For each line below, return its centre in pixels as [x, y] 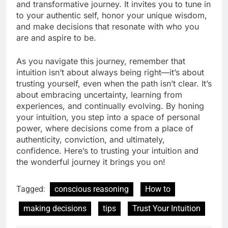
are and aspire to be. [56, 38]
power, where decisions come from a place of [105, 129]
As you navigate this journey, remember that [101, 61]
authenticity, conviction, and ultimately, [91, 140]
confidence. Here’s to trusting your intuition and [107, 151]
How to [158, 189]
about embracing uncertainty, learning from [99, 95]
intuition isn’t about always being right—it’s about [110, 73]
